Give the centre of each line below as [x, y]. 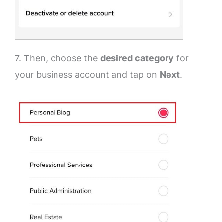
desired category [137, 58]
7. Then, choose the [57, 58]
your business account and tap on [87, 75]
